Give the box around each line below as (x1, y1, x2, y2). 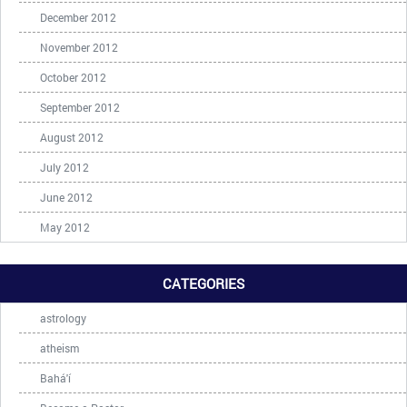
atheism (40, 341, 79, 355)
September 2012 (40, 100, 120, 114)
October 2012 (40, 70, 106, 84)
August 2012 (40, 130, 104, 144)
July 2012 (40, 160, 89, 174)
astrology (40, 311, 86, 325)
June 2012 (40, 190, 93, 204)
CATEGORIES (163, 274, 244, 293)
